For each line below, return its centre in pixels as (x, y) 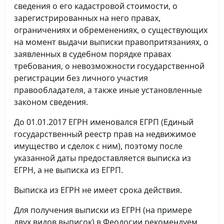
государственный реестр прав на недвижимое (105, 134)
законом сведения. (51, 102)
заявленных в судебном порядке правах (92, 54)
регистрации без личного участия (81, 78)
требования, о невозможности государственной (109, 66)
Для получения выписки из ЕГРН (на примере (103, 210)
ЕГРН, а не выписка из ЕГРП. (68, 170)
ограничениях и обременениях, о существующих (111, 30)
